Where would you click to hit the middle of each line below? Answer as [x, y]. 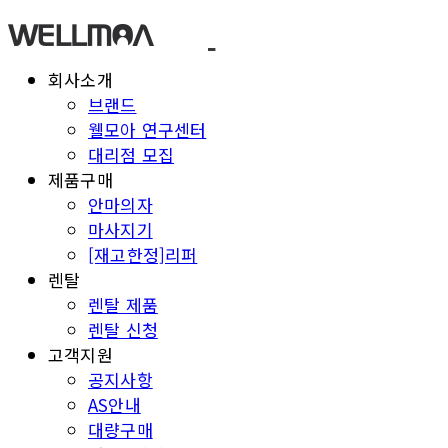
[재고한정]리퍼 [143, 254]
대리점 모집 [131, 154]
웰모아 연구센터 [147, 129]
